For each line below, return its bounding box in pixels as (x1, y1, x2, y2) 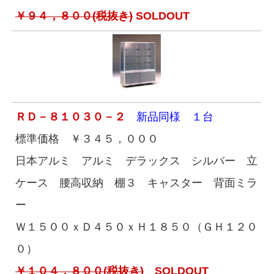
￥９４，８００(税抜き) (15, 10, 133, 22)
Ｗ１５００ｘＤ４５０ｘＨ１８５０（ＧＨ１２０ (15, 221, 257, 234)
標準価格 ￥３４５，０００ (15, 133, 158, 146)
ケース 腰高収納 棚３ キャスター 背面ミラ (15, 177, 257, 190)
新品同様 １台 (125, 111, 213, 124)
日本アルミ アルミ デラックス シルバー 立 (15, 155, 257, 168)
